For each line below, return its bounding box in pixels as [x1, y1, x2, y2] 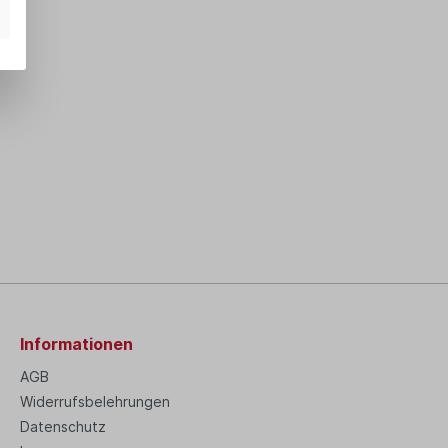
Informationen [20, 333, 133, 354]
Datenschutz [20, 417, 106, 435]
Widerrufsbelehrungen [20, 392, 170, 410]
